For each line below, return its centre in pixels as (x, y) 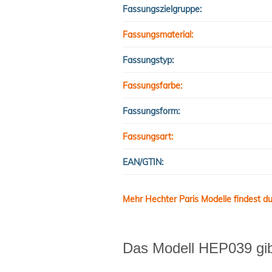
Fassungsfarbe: (152, 85)
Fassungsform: (151, 111)
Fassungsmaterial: (158, 34)
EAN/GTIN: (143, 162)
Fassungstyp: (148, 60)
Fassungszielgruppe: (162, 9)
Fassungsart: (148, 136)
